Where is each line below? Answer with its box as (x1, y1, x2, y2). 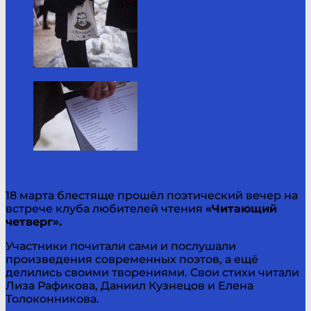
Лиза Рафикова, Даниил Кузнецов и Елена (6, 278, 253, 292)
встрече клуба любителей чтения (6, 201, 205, 215)
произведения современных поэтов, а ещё (6, 252, 258, 266)
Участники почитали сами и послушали (6, 239, 236, 253)
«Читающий (205, 201, 277, 215)
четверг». (6, 215, 62, 228)
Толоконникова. (6, 292, 99, 305)
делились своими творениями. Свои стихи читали (6, 265, 299, 279)
